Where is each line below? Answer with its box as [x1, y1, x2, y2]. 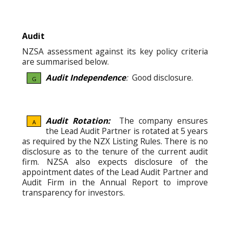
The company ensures [110, 114, 208, 126]
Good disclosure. [130, 71, 193, 83]
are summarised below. [22, 56, 109, 68]
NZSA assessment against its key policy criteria [22, 46, 208, 57]
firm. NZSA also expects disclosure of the [22, 156, 208, 167]
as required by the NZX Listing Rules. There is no [22, 135, 208, 147]
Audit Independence [46, 71, 126, 83]
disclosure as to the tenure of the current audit [22, 145, 208, 157]
